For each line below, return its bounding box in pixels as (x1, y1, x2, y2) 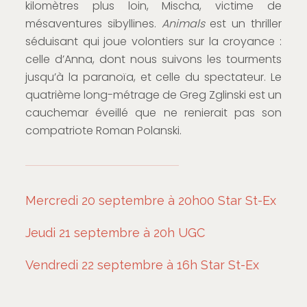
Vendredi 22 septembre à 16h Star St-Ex (25, 257, 259, 272)
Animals (161, 15, 205, 32)
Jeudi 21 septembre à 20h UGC (25, 225, 205, 240)
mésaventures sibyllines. (25, 15, 162, 32)
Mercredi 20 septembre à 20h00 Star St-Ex (25, 193, 276, 208)
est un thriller (204, 15, 282, 32)
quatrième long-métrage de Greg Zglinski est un (25, 86, 282, 103)
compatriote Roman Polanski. (25, 122, 182, 138)
